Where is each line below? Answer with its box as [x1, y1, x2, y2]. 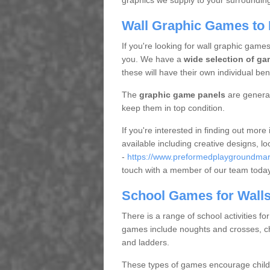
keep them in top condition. [121, 103, 225, 113]
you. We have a [121, 54, 184, 64]
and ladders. [121, 237, 169, 247]
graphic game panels [139, 90, 225, 99]
